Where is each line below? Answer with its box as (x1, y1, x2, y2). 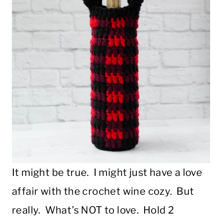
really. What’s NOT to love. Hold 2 (12, 204, 174, 217)
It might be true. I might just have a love (12, 166, 203, 179)
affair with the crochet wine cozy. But (12, 185, 194, 198)
